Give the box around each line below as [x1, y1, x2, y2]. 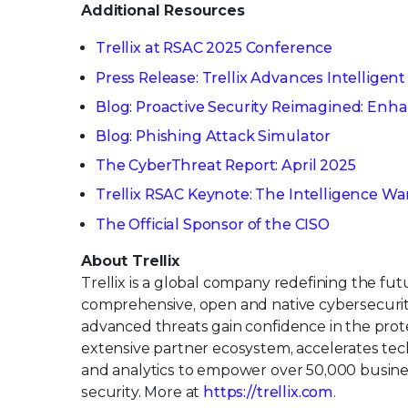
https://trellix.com [203, 382, 334, 401]
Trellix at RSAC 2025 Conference [96, 39, 333, 57]
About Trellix [81, 251, 179, 270]
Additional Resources [81, 2, 245, 20]
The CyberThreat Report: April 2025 [96, 157, 356, 175]
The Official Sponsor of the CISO [96, 215, 330, 233]
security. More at [81, 382, 204, 401]
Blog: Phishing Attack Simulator [96, 127, 331, 145]
